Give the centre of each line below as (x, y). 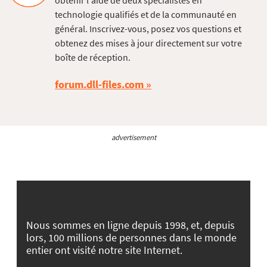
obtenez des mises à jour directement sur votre (148, 43)
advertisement (133, 137)
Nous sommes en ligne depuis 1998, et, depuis (131, 225)
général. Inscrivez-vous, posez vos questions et (148, 29)
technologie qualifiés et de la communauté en (146, 15)
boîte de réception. (93, 58)
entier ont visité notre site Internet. (104, 250)
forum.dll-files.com (99, 85)
